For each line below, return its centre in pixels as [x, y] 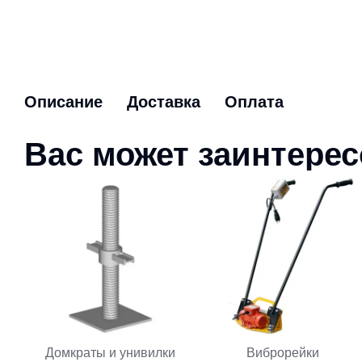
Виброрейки [282, 352]
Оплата [254, 101]
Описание [63, 101]
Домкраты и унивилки [111, 352]
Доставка [164, 101]
